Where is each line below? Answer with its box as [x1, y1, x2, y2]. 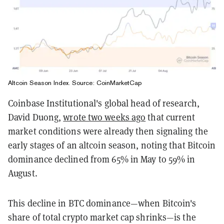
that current [145, 110, 195, 123]
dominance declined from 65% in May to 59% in [8, 152, 195, 165]
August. [8, 166, 37, 179]
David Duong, [8, 110, 63, 123]
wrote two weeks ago [63, 110, 146, 123]
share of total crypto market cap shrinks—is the [8, 210, 196, 223]
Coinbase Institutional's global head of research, [8, 96, 199, 109]
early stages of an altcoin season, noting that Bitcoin [8, 138, 216, 151]
